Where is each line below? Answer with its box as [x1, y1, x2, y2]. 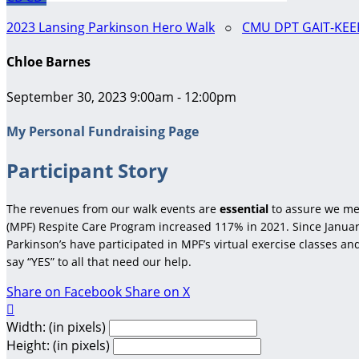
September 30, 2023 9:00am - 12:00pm [6, 87, 236, 106]
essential [220, 200, 268, 216]
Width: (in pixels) [6, 317, 106, 336]
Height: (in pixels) [6, 336, 110, 354]
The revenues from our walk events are [6, 200, 220, 216]
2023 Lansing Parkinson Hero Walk [6, 18, 215, 36]
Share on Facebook [6, 282, 122, 301]
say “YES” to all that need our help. [6, 253, 192, 269]
